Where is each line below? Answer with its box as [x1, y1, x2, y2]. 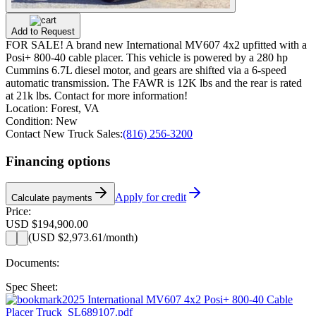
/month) [103, 231, 138, 244]
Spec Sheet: [6, 281, 58, 293]
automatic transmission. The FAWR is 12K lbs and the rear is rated [6, 76, 302, 89]
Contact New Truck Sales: [6, 127, 123, 140]
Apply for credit [115, 191, 186, 204]
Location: [6, 102, 51, 114]
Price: [6, 205, 31, 218]
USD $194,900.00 [6, 218, 88, 231]
